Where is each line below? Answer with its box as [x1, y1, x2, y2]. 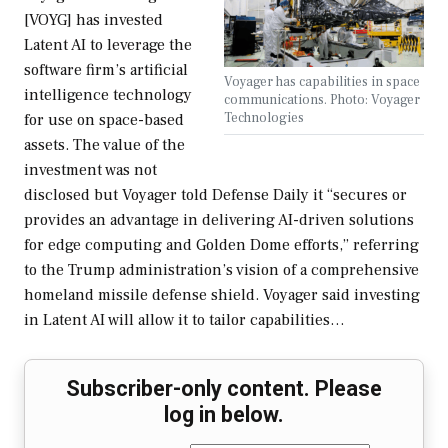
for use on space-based [24, 110, 184, 131]
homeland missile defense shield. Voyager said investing [24, 285, 420, 306]
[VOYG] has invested [24, 10, 163, 31]
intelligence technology [24, 85, 192, 106]
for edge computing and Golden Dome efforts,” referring [24, 235, 419, 256]
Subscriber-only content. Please [66, 376, 382, 402]
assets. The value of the [24, 135, 185, 156]
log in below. [164, 402, 284, 428]
